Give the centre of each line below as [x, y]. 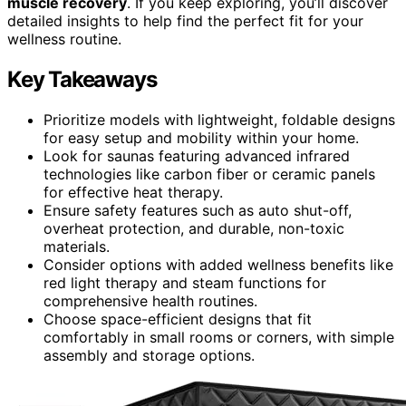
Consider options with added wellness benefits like [218, 264]
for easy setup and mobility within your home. [201, 137]
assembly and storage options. [149, 355]
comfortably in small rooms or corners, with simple [219, 337]
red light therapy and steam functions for [185, 282]
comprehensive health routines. [150, 300]
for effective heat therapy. [133, 192]
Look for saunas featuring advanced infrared [197, 155]
